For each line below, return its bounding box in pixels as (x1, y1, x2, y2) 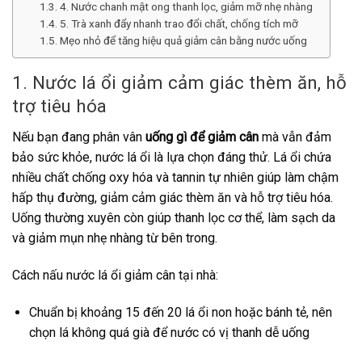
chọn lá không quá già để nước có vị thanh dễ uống (28, 324, 309, 340)
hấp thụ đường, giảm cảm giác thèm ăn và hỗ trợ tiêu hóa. (12, 190, 333, 206)
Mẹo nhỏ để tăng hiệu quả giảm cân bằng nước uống (59, 34, 307, 48)
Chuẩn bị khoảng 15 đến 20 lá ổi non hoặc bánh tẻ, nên (28, 304, 332, 320)
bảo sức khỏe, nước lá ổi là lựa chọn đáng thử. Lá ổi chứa (12, 149, 331, 166)
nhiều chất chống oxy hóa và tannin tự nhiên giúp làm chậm (12, 170, 339, 186)
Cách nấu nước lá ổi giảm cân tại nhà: (12, 267, 218, 284)
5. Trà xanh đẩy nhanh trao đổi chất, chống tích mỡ (59, 17, 298, 31)
